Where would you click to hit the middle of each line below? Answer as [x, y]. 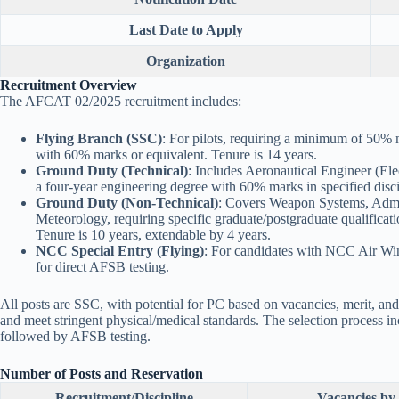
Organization [186, 61]
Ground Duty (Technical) [112, 171]
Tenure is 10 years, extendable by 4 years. [153, 235]
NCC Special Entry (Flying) [120, 251]
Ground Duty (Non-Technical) [127, 203]
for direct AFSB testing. [102, 267]
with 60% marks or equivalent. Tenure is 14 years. [176, 155]
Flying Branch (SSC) [99, 139]
